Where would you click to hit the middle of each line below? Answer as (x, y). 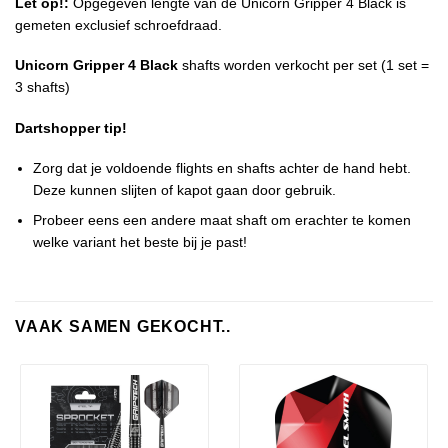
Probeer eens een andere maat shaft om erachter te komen (222, 220)
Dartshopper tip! (71, 127)
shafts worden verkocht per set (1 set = (303, 65)
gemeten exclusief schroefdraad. (118, 25)
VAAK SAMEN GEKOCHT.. (123, 327)
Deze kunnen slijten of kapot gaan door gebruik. (185, 189)
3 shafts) (42, 87)
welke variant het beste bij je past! (140, 242)
